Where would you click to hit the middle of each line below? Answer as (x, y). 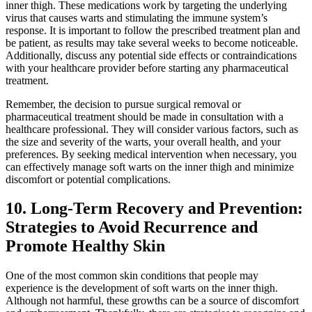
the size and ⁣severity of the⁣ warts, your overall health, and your (143, 141)
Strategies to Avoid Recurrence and (132, 227)
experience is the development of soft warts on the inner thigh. (142, 288)
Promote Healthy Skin (85, 246)
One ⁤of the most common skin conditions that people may (132, 276)
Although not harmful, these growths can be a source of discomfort (152, 301)
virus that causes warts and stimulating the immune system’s (136, 17)
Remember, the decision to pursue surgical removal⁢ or (123, 104)
